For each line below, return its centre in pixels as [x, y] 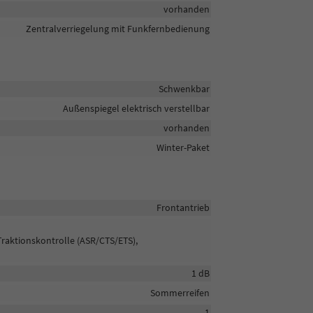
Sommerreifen [180, 292]
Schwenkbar [184, 88]
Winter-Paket [183, 147]
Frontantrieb [183, 207]
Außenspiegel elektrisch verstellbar [136, 108]
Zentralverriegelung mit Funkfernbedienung [117, 28]
